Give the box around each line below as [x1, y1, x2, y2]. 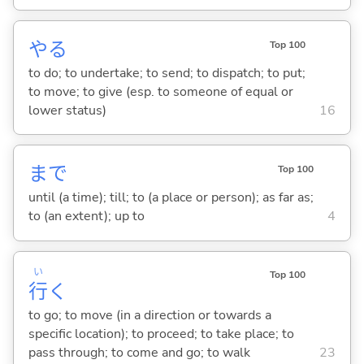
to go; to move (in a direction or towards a [28, 306, 271, 325]
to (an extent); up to [28, 207, 145, 226]
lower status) [28, 101, 106, 119]
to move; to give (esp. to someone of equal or [28, 82, 293, 101]
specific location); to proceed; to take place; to [28, 325, 294, 344]
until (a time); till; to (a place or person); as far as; [28, 188, 314, 207]
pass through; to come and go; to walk [28, 344, 250, 362]
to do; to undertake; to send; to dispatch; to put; [28, 63, 305, 82]
